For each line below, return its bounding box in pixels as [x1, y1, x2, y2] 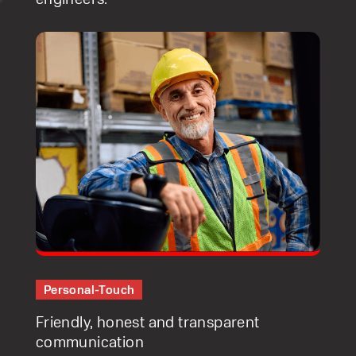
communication [35, 331, 144, 352]
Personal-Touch [43, 282, 135, 298]
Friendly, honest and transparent [35, 311, 260, 332]
